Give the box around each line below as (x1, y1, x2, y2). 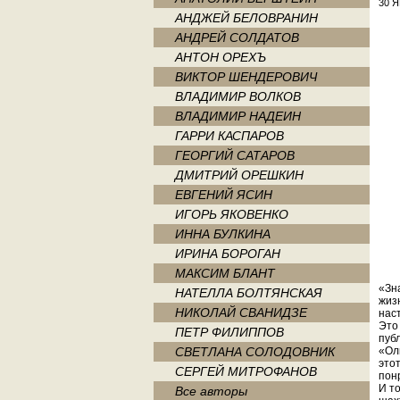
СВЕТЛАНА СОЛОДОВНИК (175, 345, 335, 359)
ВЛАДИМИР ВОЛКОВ (175, 89, 301, 104)
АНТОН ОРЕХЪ (175, 50, 266, 64)
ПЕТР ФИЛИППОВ (175, 325, 284, 339)
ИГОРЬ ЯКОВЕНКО (175, 207, 288, 221)
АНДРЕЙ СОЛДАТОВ (175, 30, 299, 45)
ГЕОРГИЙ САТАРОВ (175, 148, 295, 162)
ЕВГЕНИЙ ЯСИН (175, 187, 272, 202)
